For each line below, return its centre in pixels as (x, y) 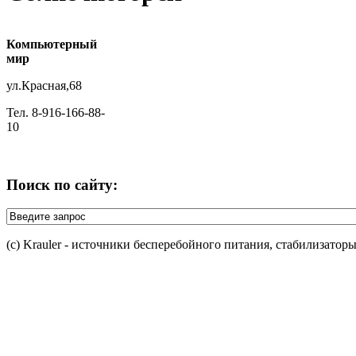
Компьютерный (52, 44)
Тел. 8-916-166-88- (56, 112)
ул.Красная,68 (44, 85)
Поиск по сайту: (62, 184)
